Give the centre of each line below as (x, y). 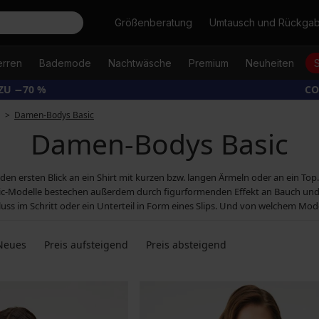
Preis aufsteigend (86, 245)
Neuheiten (270, 63)
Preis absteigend (186, 245)
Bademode (65, 63)
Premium (209, 63)
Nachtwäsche (140, 63)
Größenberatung (153, 22)
